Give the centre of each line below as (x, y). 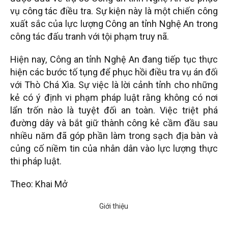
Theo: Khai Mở (39, 184)
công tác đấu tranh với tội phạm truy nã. (90, 37)
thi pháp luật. (36, 161)
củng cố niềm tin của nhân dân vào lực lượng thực (114, 149)
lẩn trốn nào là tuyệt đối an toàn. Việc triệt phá (114, 110)
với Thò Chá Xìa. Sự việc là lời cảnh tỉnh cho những (114, 85)
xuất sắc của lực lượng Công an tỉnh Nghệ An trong (114, 24)
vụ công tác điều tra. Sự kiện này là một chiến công (114, 11)
